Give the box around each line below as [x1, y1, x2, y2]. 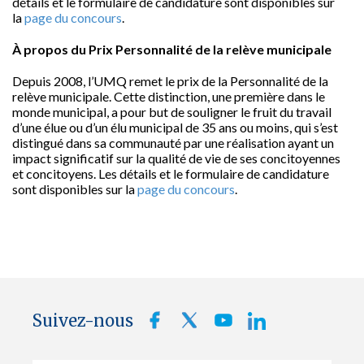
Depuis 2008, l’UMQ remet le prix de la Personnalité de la [12, 73, 328, 89]
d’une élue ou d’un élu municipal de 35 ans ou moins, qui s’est [12, 119, 338, 135]
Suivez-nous [32, 310, 133, 331]
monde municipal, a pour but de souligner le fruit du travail [12, 104, 331, 119]
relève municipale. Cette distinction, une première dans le [12, 89, 325, 104]
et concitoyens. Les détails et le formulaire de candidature [12, 166, 329, 181]
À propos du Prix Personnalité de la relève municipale [12, 41, 331, 57]
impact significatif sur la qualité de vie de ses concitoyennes [12, 150, 340, 166]
